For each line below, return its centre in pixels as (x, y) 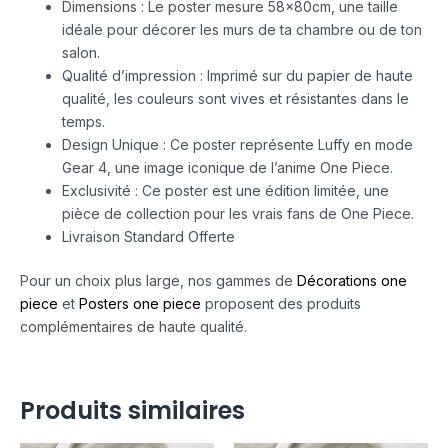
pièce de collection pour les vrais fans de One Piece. (238, 213)
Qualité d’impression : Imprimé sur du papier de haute (237, 75)
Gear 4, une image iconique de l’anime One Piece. (227, 167)
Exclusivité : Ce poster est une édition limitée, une (225, 190)
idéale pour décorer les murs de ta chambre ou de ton (242, 29)
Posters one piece (140, 303)
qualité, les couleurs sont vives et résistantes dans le (235, 98)
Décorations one (352, 280)
